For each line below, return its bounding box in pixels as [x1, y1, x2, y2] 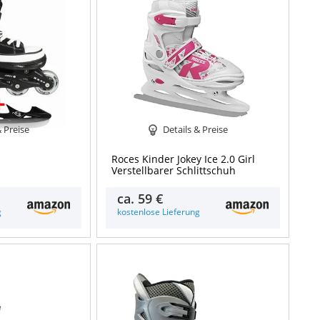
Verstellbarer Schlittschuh [111, 164, 236, 178]
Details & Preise [162, 122, 228, 136]
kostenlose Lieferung [117, 206, 201, 218]
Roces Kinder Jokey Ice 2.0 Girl [111, 152, 256, 166]
